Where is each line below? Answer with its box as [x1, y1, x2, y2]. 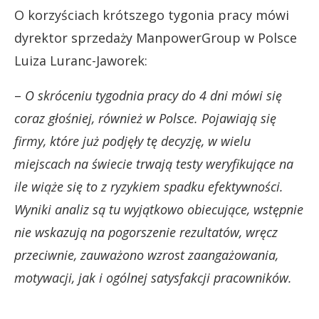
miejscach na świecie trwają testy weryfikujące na [14, 155, 293, 172]
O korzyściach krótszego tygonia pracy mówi [14, 6, 289, 23]
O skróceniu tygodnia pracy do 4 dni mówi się [25, 86, 282, 104]
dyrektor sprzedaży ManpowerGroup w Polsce [14, 28, 297, 46]
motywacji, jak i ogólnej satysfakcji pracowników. [14, 268, 292, 286]
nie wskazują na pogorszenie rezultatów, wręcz [14, 223, 278, 241]
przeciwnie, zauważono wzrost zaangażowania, [14, 246, 278, 263]
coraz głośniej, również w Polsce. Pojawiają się [14, 109, 276, 127]
